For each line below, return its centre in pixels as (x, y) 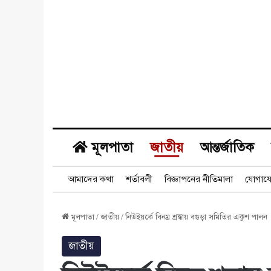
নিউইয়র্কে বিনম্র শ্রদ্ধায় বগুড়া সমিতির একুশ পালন (196, 217)
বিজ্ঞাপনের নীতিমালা (199, 179)
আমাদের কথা (91, 179)
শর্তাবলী (139, 179)
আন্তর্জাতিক (227, 147)
